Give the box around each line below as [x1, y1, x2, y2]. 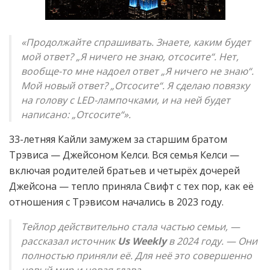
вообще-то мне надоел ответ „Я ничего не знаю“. [21, 64, 254, 78]
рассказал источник [21, 234, 118, 248]
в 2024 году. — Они [166, 234, 257, 248]
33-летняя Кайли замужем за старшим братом [9, 132, 227, 146]
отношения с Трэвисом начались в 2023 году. [9, 195, 224, 209]
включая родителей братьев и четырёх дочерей [9, 163, 240, 177]
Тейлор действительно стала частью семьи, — [21, 219, 240, 233]
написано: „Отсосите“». [21, 107, 131, 121]
